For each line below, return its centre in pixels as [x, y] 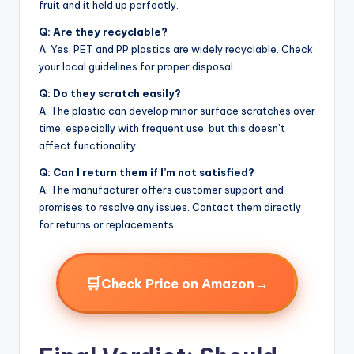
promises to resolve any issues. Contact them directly [170, 207]
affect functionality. [88, 146]
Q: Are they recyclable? [103, 32]
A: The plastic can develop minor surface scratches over [177, 111]
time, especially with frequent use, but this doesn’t [162, 128]
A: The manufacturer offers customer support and [161, 190]
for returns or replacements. [107, 225]
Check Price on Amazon [178, 283]
